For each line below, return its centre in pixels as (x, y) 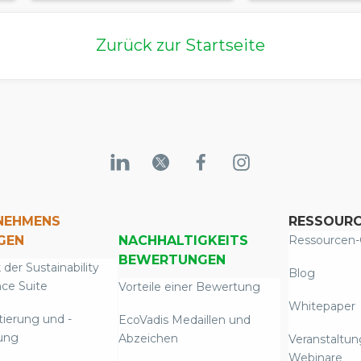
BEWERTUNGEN (172, 260)
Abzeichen (148, 339)
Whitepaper (322, 307)
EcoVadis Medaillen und (184, 320)
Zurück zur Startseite (180, 46)
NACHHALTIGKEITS (183, 241)
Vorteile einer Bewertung (189, 287)
